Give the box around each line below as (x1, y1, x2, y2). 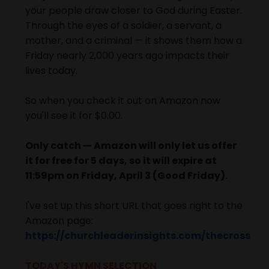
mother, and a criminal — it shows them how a (25, 33, 242, 47)
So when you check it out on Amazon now (25, 93, 220, 107)
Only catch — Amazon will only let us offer (25, 138, 237, 153)
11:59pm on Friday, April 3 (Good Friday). (25, 168, 228, 183)
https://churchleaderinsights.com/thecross (25, 228, 250, 243)
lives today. (25, 63, 77, 77)
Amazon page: (25, 213, 93, 228)
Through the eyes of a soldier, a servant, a (25, 18, 222, 32)
